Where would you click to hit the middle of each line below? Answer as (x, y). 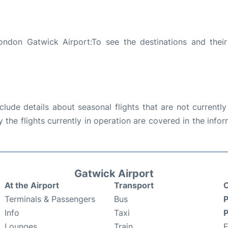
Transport (134, 186)
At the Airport (32, 186)
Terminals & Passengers (50, 199)
